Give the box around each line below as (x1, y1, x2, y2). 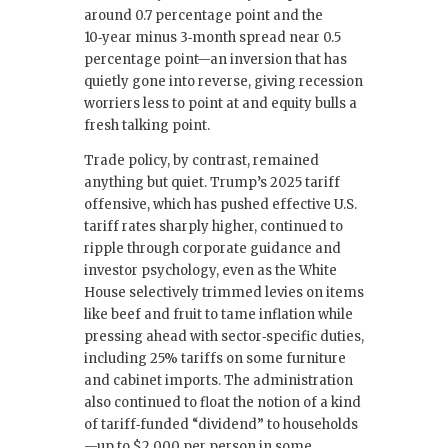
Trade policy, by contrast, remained (84, 151, 319, 169)
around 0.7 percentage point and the (84, 6, 323, 24)
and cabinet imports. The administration (84, 371, 353, 389)
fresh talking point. (84, 116, 210, 134)
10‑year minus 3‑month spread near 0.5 (84, 28, 341, 46)
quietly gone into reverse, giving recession (84, 72, 363, 90)
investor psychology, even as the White (84, 261, 337, 279)
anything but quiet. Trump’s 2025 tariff (84, 173, 340, 191)
